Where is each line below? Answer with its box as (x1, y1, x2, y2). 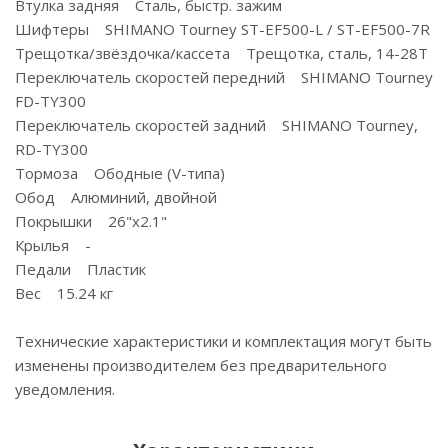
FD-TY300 (15, 91, 86, 111)
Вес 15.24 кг (15, 283, 113, 303)
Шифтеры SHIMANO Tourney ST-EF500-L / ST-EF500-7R (15, 19, 430, 39)
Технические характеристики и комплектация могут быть (15, 331, 432, 351)
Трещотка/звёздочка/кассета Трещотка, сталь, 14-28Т (15, 43, 428, 63)
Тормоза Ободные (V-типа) (15, 163, 225, 183)
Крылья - (15, 235, 91, 255)
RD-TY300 (15, 139, 88, 159)
